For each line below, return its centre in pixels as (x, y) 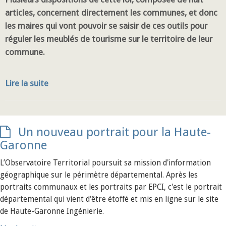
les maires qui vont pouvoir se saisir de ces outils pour (106, 26)
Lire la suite (27, 83)
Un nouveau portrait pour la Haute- (115, 132)
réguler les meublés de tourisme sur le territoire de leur (109, 39)
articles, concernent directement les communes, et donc (111, 13)
